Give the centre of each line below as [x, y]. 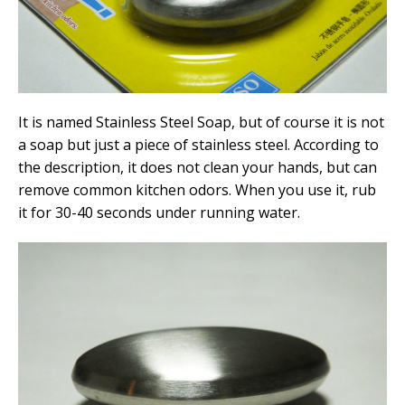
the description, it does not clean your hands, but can [198, 168]
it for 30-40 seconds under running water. [159, 213]
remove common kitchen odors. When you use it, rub [197, 190]
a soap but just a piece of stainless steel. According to [198, 145]
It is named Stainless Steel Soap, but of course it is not [201, 122]
